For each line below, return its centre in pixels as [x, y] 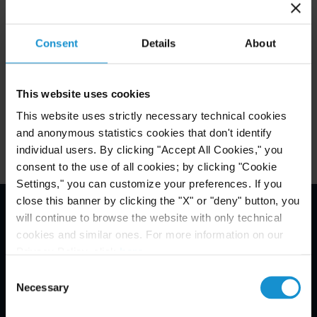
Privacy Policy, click [68, 251]
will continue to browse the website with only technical [149, 217]
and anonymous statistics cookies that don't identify [144, 132]
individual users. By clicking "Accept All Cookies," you [150, 149]
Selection [27, 290]
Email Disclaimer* [243, 226]
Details [158, 43]
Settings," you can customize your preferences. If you [149, 183]
